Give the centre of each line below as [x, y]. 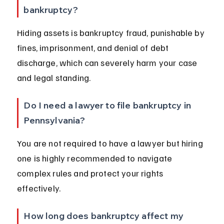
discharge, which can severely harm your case [108, 63]
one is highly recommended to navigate [96, 158]
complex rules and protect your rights [91, 173]
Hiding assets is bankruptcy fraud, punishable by [112, 33]
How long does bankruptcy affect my [105, 216]
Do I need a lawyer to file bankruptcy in [108, 105]
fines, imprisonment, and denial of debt [94, 48]
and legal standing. [54, 78]
